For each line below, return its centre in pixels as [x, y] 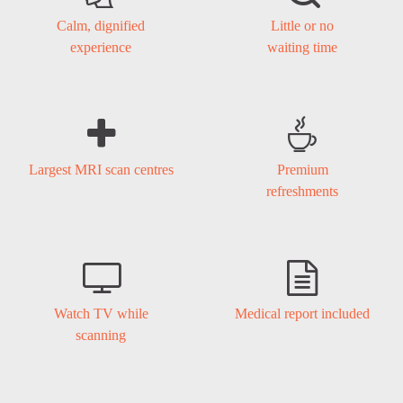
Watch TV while [101, 313]
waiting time [302, 47]
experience [101, 47]
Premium [302, 169]
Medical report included [302, 313]
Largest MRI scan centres [101, 169]
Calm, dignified [101, 25]
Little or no [302, 25]
